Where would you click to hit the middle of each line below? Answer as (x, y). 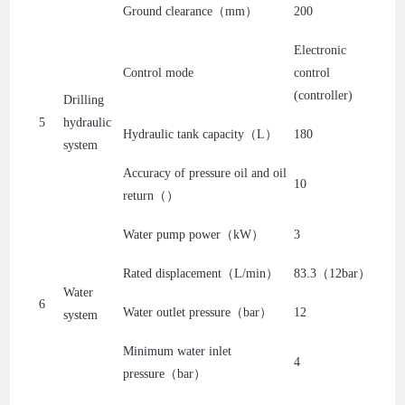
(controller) (324, 95)
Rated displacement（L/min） (201, 273)
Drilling (84, 99)
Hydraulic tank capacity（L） (201, 134)
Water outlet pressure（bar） (198, 312)
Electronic (320, 50)
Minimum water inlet (178, 351)
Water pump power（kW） (194, 234)
